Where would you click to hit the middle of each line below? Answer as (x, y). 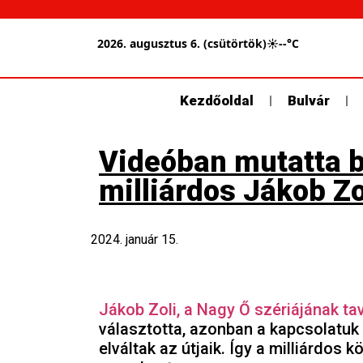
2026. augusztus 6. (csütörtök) (182, 43)
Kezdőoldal (217, 100)
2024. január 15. (135, 239)
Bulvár (309, 100)
